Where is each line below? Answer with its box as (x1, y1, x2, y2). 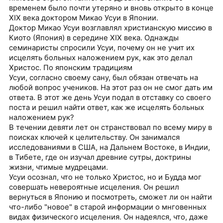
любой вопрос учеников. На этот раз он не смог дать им (9, 83, 213, 93)
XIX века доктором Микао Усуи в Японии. (9, 13, 159, 23)
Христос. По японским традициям (9, 63, 133, 73)
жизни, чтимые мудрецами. (9, 163, 109, 172)
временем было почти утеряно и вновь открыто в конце (9, 3, 214, 13)
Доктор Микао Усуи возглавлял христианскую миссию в (9, 23, 213, 33)
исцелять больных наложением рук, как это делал (9, 53, 193, 63)
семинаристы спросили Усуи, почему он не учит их (9, 43, 195, 53)
